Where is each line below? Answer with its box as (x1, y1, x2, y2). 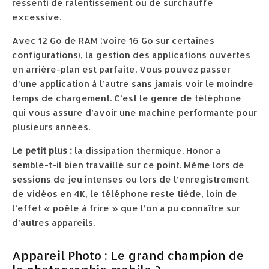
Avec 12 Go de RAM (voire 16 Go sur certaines (12, 35, 214, 47)
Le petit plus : (12, 145, 72, 157)
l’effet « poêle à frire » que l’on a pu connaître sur (12, 202, 240, 214)
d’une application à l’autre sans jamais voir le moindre (12, 78, 253, 90)
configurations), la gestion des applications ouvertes (12, 49, 250, 61)
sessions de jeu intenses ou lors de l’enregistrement (12, 174, 249, 186)
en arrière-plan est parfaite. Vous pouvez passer (12, 64, 231, 76)
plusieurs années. (12, 121, 90, 133)
